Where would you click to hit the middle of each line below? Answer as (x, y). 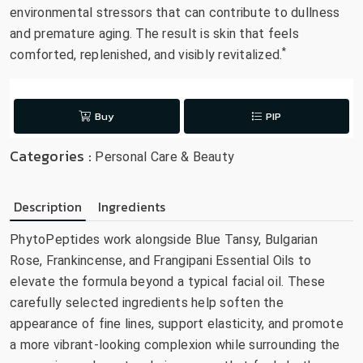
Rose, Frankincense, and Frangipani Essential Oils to (161, 260)
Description (48, 206)
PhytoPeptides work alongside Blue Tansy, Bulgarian (164, 239)
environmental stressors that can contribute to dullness (175, 12)
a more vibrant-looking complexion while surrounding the (175, 344)
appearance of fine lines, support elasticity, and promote (177, 323)
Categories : (53, 156)
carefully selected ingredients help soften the (147, 302)
